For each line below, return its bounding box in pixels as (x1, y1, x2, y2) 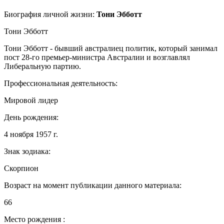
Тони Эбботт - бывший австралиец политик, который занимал (4, 43, 217, 52)
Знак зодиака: (4, 146, 50, 155)
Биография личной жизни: (4, 9, 96, 18)
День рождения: (4, 112, 58, 121)
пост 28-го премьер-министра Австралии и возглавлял (4, 52, 190, 61)
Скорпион (4, 163, 38, 172)
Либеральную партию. (4, 61, 81, 70)
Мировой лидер (4, 95, 58, 104)
